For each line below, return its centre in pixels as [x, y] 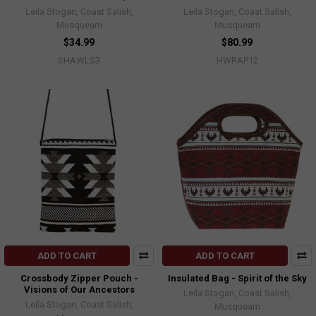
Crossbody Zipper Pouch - [79, 279]
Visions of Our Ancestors [79, 290]
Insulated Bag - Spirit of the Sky [237, 279]
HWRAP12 [237, 60]
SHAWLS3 [79, 60]
